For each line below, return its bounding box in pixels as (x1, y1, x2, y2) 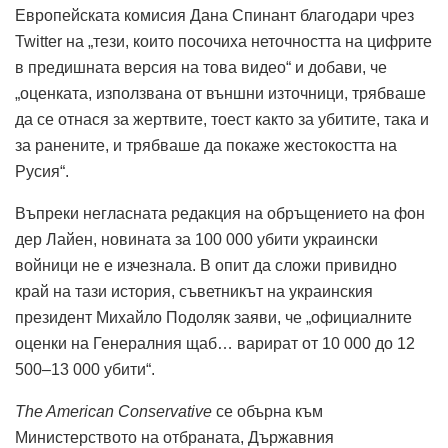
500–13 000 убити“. (15, 360, 155, 378)
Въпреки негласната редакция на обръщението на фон (15, 204, 425, 222)
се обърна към (212, 402, 323, 420)
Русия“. (15, 162, 69, 180)
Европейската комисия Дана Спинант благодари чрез (15, 6, 414, 24)
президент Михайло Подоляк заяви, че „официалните (15, 308, 412, 326)
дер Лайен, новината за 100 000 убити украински (15, 230, 378, 248)
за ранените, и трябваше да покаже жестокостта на (15, 136, 397, 154)
